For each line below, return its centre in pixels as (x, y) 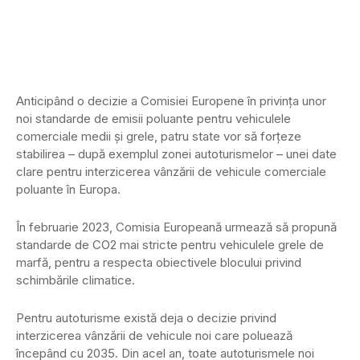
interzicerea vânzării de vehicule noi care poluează (154, 336)
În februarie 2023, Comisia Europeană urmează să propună (176, 227)
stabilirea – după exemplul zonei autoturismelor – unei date (176, 154)
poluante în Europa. (68, 190)
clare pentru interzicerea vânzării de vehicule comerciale (171, 172)
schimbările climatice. (76, 280)
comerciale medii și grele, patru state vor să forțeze (159, 137)
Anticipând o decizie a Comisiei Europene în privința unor (171, 101)
